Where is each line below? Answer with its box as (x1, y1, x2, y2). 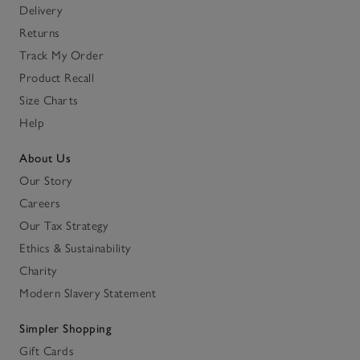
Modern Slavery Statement (19, 286, 156, 301)
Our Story (19, 174, 72, 189)
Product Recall (19, 71, 94, 86)
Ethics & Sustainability (19, 241, 131, 256)
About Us (19, 151, 71, 166)
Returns (19, 26, 60, 41)
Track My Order (19, 48, 104, 63)
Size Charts (19, 93, 79, 108)
